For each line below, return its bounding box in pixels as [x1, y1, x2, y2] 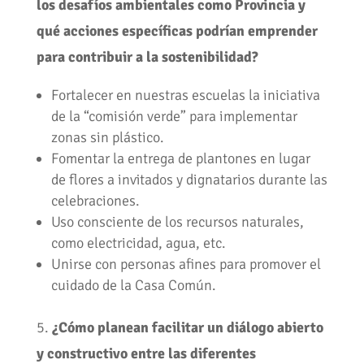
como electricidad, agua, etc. [50, 234, 226, 253]
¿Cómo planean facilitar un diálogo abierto [51, 318, 323, 337]
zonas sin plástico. [50, 128, 164, 147]
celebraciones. [50, 192, 140, 210]
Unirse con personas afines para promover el [50, 255, 321, 274]
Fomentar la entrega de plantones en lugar [50, 149, 310, 168]
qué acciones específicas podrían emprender [36, 22, 318, 41]
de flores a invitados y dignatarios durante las [50, 171, 327, 189]
